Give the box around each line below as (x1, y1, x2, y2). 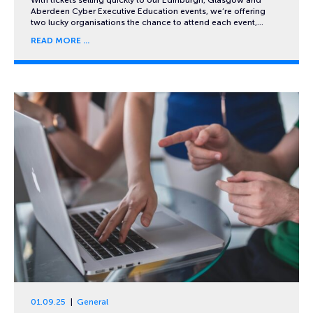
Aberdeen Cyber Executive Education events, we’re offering (31, 6, 265, 16)
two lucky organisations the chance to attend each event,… (31, 17, 263, 27)
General (76, 296, 108, 307)
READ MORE (31, 36, 81, 46)
